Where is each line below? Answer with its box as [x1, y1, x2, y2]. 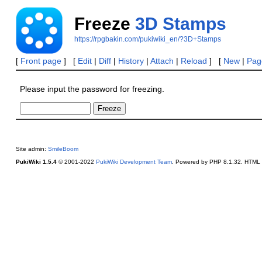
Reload [180, 56, 207, 65]
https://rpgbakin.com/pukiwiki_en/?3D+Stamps [74, 36, 221, 43]
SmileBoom [47, 145, 78, 152]
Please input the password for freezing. [20, 84, 165, 94]
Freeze [74, 14, 135, 33]
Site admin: [15, 145, 48, 152]
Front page [20, 56, 61, 65]
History [118, 56, 144, 65]
